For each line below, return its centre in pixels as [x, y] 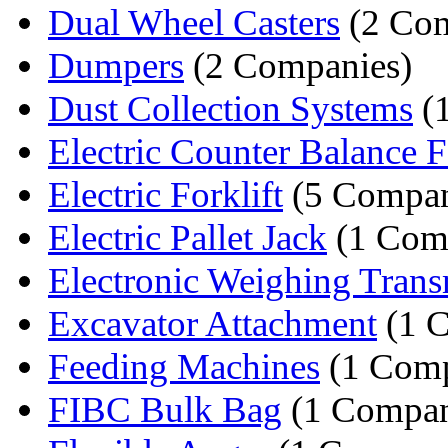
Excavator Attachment [212, 323]
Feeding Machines [184, 366]
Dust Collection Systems [230, 108]
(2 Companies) [298, 65]
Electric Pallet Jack [187, 237]
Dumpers [116, 65]
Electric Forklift [165, 194]
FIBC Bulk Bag [165, 409]
